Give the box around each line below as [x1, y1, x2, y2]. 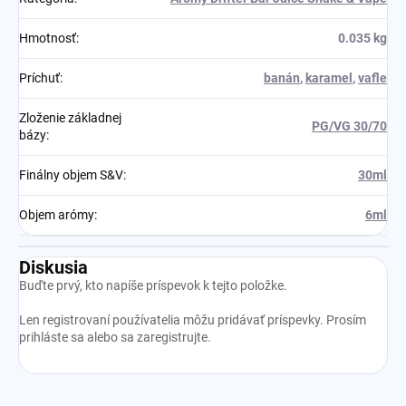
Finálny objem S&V [19, 168, 123, 183]
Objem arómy [19, 208, 94, 223]
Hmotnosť [19, 31, 76, 46]
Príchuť [19, 71, 60, 86]
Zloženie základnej [19, 111, 121, 126]
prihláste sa [19, 330, 84, 345]
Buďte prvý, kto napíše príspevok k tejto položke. [19, 278, 287, 294]
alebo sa [84, 330, 137, 345]
